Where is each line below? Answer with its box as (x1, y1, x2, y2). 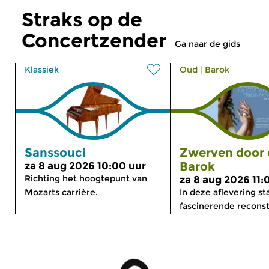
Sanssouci (25, 145, 86, 160)
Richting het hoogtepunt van (25, 173, 147, 184)
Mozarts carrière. (25, 187, 98, 198)
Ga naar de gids (175, 38, 240, 49)
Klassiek (25, 64, 59, 75)
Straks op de (22, 8, 142, 31)
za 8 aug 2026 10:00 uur (25, 160, 146, 172)
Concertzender (22, 29, 166, 52)
